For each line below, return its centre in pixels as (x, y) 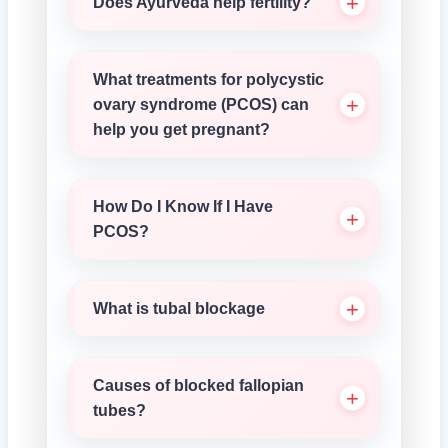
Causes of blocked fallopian (198, 385)
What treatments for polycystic (208, 79)
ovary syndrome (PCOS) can (201, 104)
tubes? (119, 410)
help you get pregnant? (181, 129)
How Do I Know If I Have (183, 206)
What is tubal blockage (179, 308)
